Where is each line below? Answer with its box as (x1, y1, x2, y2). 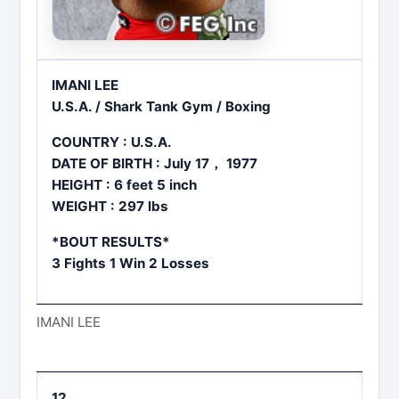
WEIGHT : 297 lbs (52, 198, 168, 216)
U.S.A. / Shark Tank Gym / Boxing (52, 98, 271, 116)
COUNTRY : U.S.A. (52, 134, 172, 151)
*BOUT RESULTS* (52, 233, 170, 251)
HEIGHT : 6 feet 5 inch (52, 176, 197, 194)
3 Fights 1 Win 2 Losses (52, 255, 209, 273)
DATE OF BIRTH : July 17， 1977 (52, 155, 257, 173)
